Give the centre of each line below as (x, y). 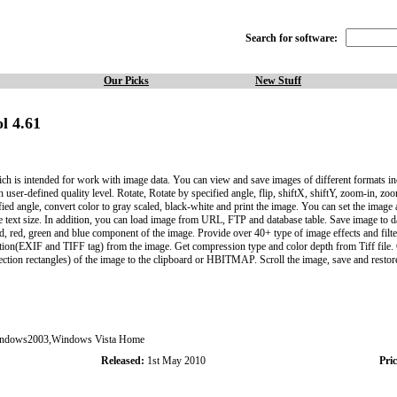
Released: (122, 361)
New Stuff (278, 81)
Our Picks (126, 81)
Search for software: (291, 38)
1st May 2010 (175, 361)
